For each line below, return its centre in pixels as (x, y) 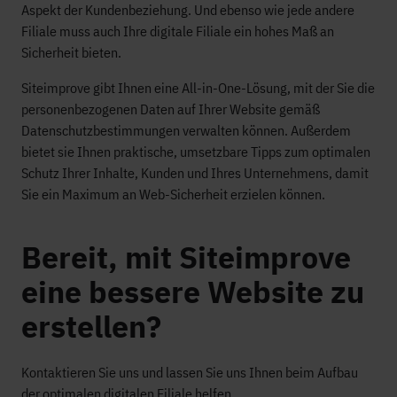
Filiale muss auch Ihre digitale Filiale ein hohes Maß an (178, 31)
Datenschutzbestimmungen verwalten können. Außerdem (186, 130)
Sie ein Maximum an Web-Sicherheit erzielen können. (173, 194)
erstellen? (91, 326)
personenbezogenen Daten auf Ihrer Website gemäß (171, 109)
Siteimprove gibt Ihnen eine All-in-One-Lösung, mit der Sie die (198, 88)
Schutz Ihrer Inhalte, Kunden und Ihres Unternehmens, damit (195, 173)
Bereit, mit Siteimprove (186, 257)
